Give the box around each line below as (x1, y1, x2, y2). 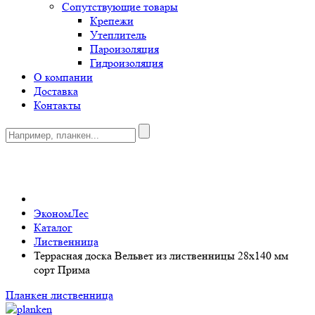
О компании (34, 70, 93, 84)
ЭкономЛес (34, 207, 89, 220)
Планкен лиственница (6, 288, 113, 302)
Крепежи (90, 14, 134, 27)
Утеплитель (90, 28, 146, 41)
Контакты (34, 98, 81, 112)
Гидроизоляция (90, 56, 163, 70)
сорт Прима (34, 263, 90, 276)
